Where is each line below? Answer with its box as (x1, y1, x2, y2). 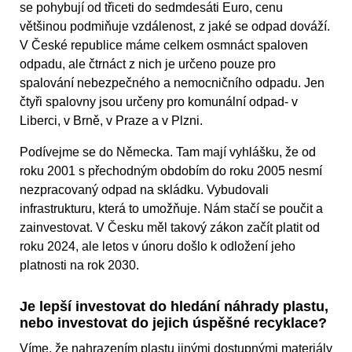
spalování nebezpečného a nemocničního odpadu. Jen (20, 76, 324, 90)
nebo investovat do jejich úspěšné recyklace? (20, 315, 327, 332)
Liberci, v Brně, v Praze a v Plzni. (20, 114, 203, 128)
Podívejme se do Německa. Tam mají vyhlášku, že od (20, 145, 316, 159)
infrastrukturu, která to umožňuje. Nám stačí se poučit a (20, 202, 323, 216)
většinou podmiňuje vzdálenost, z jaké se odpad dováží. (20, 20, 330, 34)
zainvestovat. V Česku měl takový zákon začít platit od (20, 221, 320, 235)
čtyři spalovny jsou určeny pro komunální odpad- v (20, 95, 298, 109)
